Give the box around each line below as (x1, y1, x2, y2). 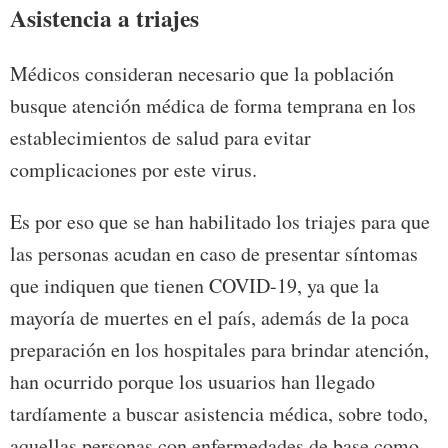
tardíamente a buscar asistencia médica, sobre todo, (10, 399, 428, 427)
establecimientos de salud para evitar (10, 123, 311, 151)
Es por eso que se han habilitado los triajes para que (10, 207, 430, 235)
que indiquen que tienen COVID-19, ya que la (10, 271, 379, 299)
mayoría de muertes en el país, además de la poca (10, 303, 409, 331)
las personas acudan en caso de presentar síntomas (10, 239, 418, 267)
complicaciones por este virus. (10, 155, 257, 183)
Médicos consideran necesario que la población (10, 59, 394, 87)
